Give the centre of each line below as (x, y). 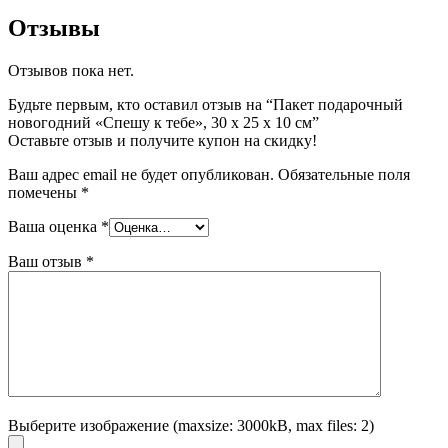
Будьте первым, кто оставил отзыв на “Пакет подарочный (205, 104)
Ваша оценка (54, 226)
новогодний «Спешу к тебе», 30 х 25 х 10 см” (163, 122)
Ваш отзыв (47, 261)
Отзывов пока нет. (71, 70)
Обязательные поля (344, 174)
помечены (44, 192)
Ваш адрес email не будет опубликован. (141, 174)
